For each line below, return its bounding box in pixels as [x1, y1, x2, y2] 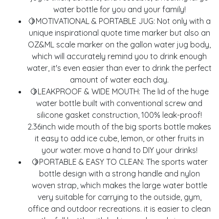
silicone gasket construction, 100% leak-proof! [37, 110, 202, 120]
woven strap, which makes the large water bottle [31, 180, 207, 191]
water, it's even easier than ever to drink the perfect [27, 63, 212, 73]
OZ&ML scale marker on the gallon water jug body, [28, 40, 211, 50]
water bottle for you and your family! [53, 4, 186, 15]
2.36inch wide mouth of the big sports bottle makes [27, 122, 211, 132]
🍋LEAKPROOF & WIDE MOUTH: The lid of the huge [30, 87, 209, 97]
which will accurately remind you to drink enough [32, 51, 207, 62]
